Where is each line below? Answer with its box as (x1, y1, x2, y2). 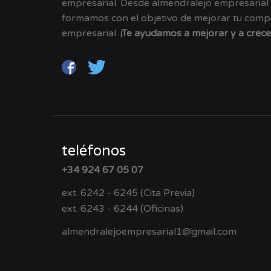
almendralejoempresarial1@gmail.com (62, 226, 237, 238)
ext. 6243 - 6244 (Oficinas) (62, 203, 183, 215)
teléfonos (62, 142, 126, 160)
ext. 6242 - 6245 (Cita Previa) (62, 187, 195, 200)
